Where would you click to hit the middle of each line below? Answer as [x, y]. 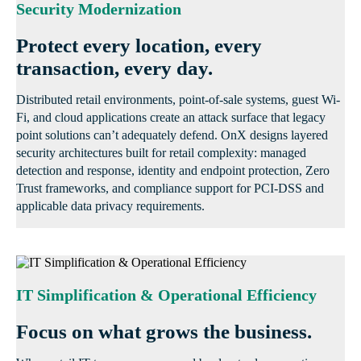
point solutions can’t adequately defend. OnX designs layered [172, 135]
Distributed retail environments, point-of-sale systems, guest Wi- [178, 100]
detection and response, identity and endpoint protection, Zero [173, 171]
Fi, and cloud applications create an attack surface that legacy [171, 118]
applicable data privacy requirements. [110, 206]
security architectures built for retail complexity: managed [161, 153]
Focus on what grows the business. [164, 332]
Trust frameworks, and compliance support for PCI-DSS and [170, 189]
